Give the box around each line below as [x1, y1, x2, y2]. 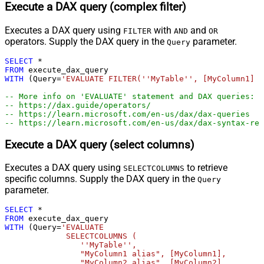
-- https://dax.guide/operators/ [5, 100, 151, 110]
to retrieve [184, 162, 227, 174]
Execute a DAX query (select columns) [5, 138, 194, 151]
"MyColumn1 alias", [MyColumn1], [5, 249, 226, 259]
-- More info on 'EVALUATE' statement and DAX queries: [5, 91, 255, 101]
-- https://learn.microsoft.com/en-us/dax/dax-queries [5, 109, 250, 118]
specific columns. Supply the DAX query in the [5, 173, 197, 185]
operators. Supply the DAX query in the [5, 35, 167, 47]
